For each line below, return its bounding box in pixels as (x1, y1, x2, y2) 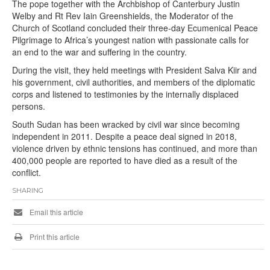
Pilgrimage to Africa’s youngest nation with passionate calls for (12, 33, 249, 46)
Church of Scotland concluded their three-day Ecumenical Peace (12, 21, 258, 34)
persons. (12, 99, 45, 112)
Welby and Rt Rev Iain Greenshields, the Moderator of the (12, 9, 233, 22)
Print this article (28, 231, 80, 242)
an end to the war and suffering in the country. (12, 45, 187, 58)
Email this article (28, 206, 83, 217)
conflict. (12, 166, 41, 178)
